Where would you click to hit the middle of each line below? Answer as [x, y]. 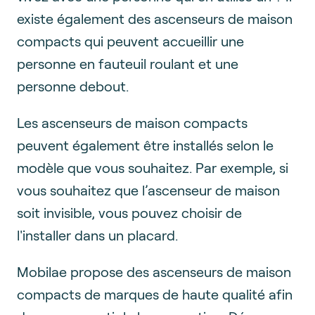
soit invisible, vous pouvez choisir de [129, 212]
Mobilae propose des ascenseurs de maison [154, 271]
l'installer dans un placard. [97, 234]
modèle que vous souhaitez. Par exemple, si [153, 167]
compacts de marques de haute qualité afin [155, 294]
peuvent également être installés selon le [145, 144]
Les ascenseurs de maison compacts [132, 122]
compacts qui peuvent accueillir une [130, 40]
